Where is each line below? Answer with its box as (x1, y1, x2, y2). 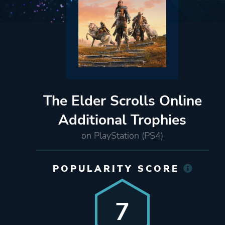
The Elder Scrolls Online (43, 91, 202, 110)
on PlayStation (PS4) (81, 129, 164, 142)
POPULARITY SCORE (53, 162, 180, 175)
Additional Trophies (58, 110, 187, 130)
